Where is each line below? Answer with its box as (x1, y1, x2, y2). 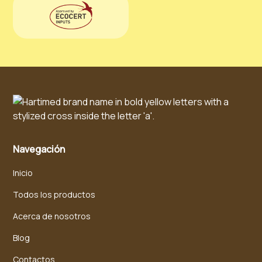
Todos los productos (13, 189, 96, 200)
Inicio (13, 167, 33, 178)
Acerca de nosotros (13, 211, 91, 222)
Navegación (13, 143, 65, 156)
